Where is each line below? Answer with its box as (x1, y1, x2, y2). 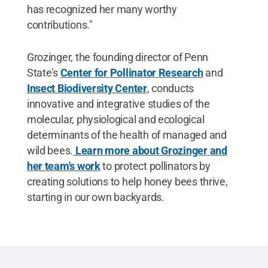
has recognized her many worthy (26, 2, 177, 16)
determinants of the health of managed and (26, 128, 227, 141)
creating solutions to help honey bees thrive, (26, 175, 228, 188)
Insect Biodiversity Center (26, 81, 147, 95)
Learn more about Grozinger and (73, 144, 227, 157)
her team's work (26, 159, 100, 172)
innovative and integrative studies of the (26, 97, 210, 110)
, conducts (147, 81, 194, 95)
